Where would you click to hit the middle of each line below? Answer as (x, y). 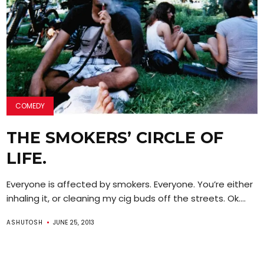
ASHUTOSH (25, 222)
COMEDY (30, 105)
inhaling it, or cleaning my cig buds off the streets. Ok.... (126, 198)
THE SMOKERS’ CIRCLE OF (115, 137)
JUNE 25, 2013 (74, 222)
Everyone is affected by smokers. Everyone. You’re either (130, 184)
